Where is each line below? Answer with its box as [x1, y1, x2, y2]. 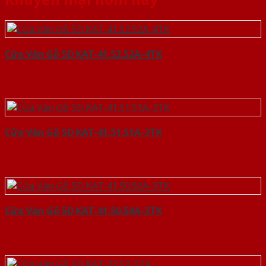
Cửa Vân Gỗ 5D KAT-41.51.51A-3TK [5, 125, 162, 139]
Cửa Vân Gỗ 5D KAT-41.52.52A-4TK [5, 47, 162, 61]
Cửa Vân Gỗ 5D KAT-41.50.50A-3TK [5, 204, 162, 217]
